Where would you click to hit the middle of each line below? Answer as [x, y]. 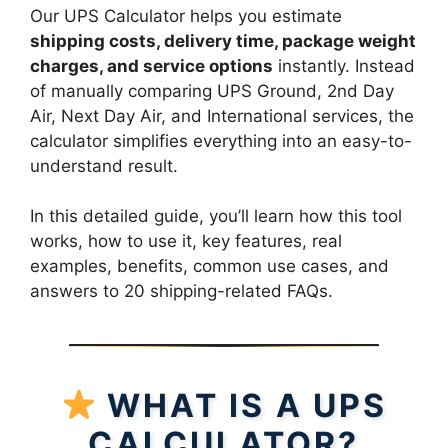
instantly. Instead [344, 65]
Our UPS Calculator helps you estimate [186, 15]
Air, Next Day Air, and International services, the [222, 115]
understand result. [104, 165]
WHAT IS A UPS [247, 405]
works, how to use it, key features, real [186, 241]
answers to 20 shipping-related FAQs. [181, 291]
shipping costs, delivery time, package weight [223, 40]
